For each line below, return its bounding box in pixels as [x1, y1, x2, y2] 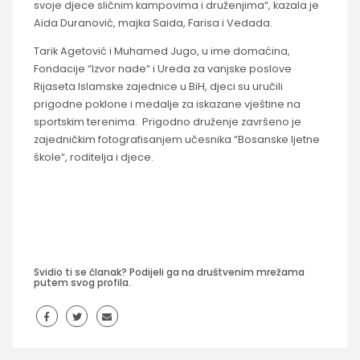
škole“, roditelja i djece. [33, 149, 153, 164]
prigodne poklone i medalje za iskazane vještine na [33, 96, 301, 111]
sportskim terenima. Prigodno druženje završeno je [33, 114, 301, 129]
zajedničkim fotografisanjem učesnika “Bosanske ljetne [33, 132, 320, 146]
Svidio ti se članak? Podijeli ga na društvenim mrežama [33, 264, 305, 279]
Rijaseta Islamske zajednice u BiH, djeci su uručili [33, 79, 283, 93]
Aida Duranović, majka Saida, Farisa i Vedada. [33, 16, 272, 31]
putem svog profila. [33, 275, 131, 289]
